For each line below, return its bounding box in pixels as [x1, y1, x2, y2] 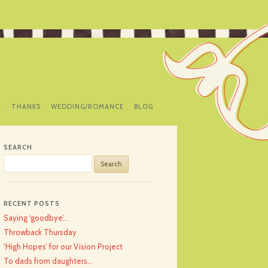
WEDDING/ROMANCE [51, 102, 124, 111]
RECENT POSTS [4, 199, 60, 208]
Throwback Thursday [4, 227, 77, 237]
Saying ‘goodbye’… [4, 213, 68, 223]
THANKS [11, 102, 41, 111]
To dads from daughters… [4, 256, 93, 266]
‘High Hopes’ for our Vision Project [4, 242, 123, 251]
